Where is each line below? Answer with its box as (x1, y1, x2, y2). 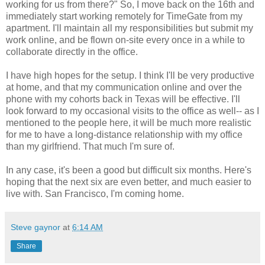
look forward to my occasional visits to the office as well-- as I (6, 105, 259, 116)
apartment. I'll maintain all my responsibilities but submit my (6, 22, 253, 33)
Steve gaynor (11, 222, 60, 232)
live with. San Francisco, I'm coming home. (6, 188, 184, 199)
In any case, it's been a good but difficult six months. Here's (6, 164, 251, 175)
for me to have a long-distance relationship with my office (6, 129, 243, 140)
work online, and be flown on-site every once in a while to (6, 34, 245, 45)
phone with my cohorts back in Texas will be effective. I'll (6, 93, 240, 104)
